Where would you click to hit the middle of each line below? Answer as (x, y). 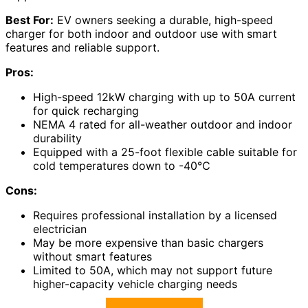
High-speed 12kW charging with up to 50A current (164, 97)
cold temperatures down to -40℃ (122, 165)
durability (57, 138)
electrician (60, 229)
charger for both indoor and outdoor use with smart (141, 33)
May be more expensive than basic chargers (148, 242)
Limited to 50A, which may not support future (153, 270)
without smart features (92, 256)
